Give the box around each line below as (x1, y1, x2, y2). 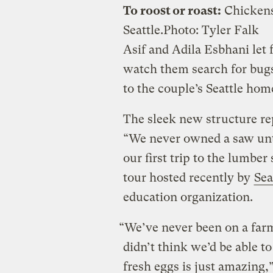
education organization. (122, 190, 253, 204)
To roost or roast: (122, 3, 221, 18)
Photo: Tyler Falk (163, 23, 259, 37)
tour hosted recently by (122, 170, 253, 185)
